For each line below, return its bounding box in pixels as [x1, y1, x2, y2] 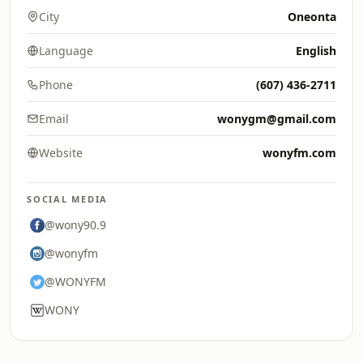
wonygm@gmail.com [217, 111, 336, 126]
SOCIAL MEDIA [27, 193, 109, 205]
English [296, 43, 336, 58]
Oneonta [288, 9, 336, 24]
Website [39, 145, 83, 160]
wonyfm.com [263, 145, 336, 160]
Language [39, 43, 93, 58]
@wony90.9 [45, 217, 106, 233]
